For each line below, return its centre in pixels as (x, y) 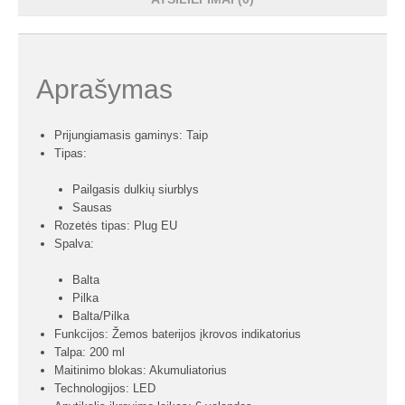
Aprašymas (104, 89)
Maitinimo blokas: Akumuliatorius (141, 370)
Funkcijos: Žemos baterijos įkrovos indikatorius (178, 334)
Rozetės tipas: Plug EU (116, 226)
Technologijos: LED (105, 388)
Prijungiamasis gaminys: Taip (131, 135)
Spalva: (74, 244)
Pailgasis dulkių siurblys (136, 189)
